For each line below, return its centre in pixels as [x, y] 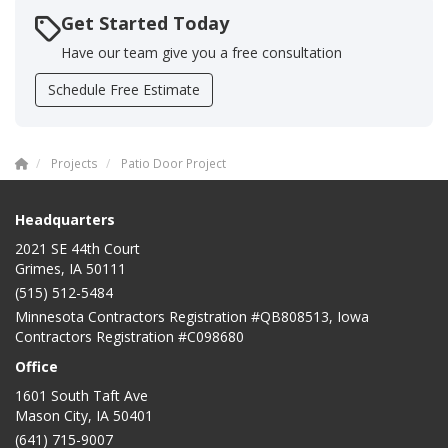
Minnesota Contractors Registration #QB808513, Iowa [192, 317]
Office [36, 367]
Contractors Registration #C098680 [129, 337]
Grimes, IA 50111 [70, 269]
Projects [74, 163]
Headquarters [65, 220]
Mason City [51, 416]
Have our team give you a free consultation [201, 53]
